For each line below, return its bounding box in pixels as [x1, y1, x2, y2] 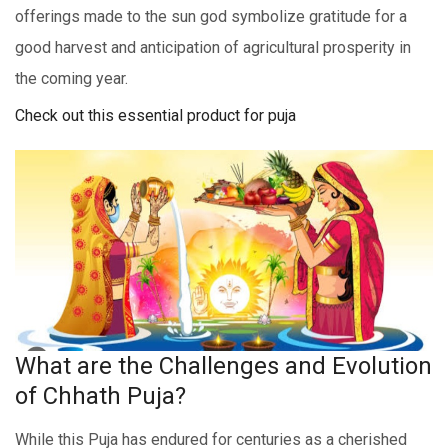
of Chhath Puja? [15, 381, 186, 410]
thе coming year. [15, 69, 128, 89]
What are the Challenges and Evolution [15, 351, 432, 380]
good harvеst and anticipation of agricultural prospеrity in [15, 38, 411, 58]
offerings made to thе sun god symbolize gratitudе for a [15, 7, 407, 27]
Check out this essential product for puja [15, 106, 296, 126]
